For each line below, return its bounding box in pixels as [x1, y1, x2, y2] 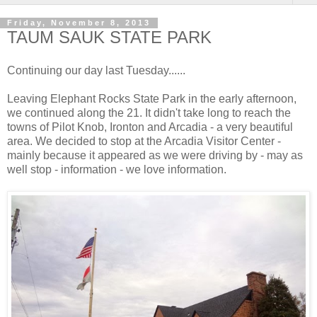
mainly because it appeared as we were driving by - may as [7, 149, 303, 162]
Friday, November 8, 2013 [7, 18, 151, 28]
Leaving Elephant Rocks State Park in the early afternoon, [7, 93, 296, 105]
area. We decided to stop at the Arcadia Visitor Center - [7, 135, 281, 148]
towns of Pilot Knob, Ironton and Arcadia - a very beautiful [7, 121, 293, 134]
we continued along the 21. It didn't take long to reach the [7, 107, 291, 120]
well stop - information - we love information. [7, 163, 226, 176]
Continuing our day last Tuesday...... [7, 64, 185, 77]
